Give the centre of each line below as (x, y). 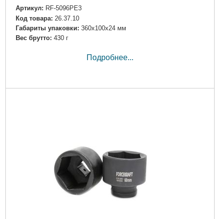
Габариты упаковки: (47, 28)
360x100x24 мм (103, 28)
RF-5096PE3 (63, 8)
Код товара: (34, 18)
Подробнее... (110, 57)
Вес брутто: (33, 38)
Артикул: (29, 8)
